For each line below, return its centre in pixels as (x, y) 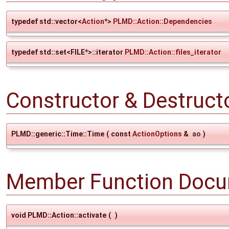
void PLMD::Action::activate (59, 215)
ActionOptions (157, 134)
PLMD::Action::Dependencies (163, 22)
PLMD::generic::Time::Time (58, 134)
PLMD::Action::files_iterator (173, 52)
